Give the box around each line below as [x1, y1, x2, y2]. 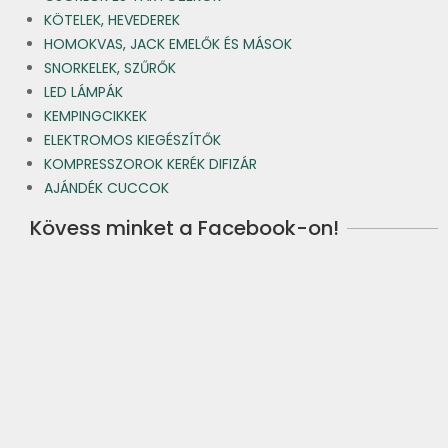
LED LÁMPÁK [44, 82, 123, 103]
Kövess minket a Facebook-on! [30, 214, 339, 243]
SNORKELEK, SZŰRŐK [44, 58, 176, 79]
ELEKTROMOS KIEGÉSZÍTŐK [44, 130, 221, 151]
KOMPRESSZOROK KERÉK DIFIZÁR [44, 154, 257, 175]
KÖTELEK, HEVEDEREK [44, 10, 180, 31]
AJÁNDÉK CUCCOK [44, 178, 169, 199]
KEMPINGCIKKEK [44, 106, 147, 127]
